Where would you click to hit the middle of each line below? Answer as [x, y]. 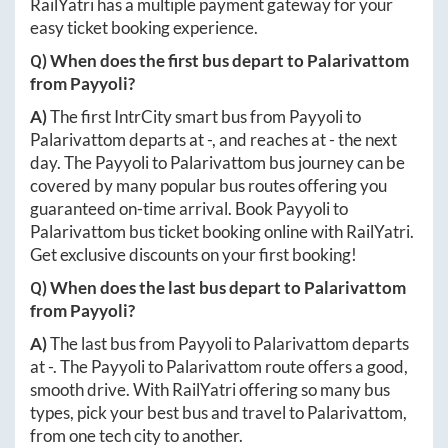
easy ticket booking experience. [144, 27]
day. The [62, 162]
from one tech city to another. [136, 435]
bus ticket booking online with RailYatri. [270, 231]
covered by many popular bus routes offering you [208, 185]
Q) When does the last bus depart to [167, 287]
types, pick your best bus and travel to [168, 412]
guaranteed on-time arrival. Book [153, 208]
